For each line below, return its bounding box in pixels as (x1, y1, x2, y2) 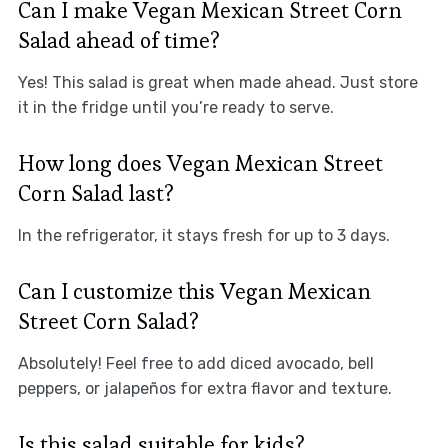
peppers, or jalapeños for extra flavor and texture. (17, 378, 392, 398)
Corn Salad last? (17, 178, 174, 207)
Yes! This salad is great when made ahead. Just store (17, 72, 418, 92)
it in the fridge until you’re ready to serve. (17, 97, 334, 117)
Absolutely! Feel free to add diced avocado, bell (17, 353, 374, 373)
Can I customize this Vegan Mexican (17, 276, 371, 305)
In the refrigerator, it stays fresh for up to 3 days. (17, 225, 390, 245)
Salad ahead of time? (17, 25, 220, 54)
